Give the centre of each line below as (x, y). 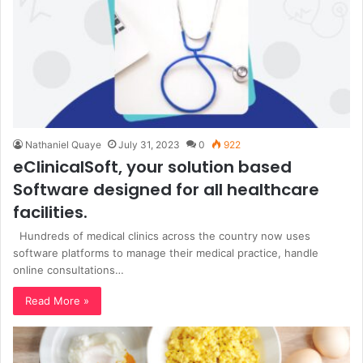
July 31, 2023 (149, 144)
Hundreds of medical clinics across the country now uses (162, 235)
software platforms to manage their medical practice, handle (166, 252)
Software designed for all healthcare (166, 189)
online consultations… (68, 269)
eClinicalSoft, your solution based (152, 167)
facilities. (50, 212)
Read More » (57, 300)
